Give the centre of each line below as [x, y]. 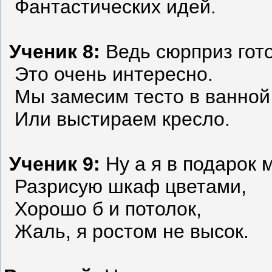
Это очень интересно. [108, 74]
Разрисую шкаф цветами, [125, 187]
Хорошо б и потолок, [103, 209]
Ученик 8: [52, 52]
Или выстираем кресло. [117, 119]
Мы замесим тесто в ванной [137, 97]
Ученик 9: [52, 164]
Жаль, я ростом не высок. [126, 232]
